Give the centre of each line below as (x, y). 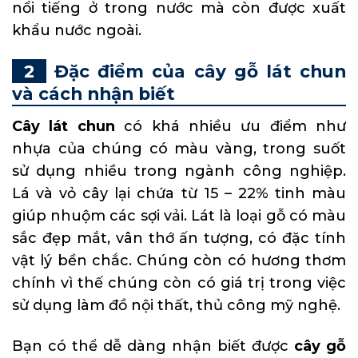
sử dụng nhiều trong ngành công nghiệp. (179, 171)
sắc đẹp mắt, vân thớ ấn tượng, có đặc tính (179, 239)
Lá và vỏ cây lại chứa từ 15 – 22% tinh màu (179, 194)
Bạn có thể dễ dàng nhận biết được (153, 346)
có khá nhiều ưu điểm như (230, 127)
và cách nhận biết (93, 94)
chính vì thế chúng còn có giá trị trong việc (179, 283)
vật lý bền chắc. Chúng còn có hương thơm (179, 261)
